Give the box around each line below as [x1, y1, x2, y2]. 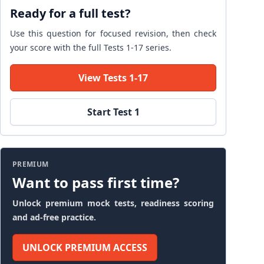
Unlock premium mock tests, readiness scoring [12, 197, 214, 209]
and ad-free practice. [12, 212, 96, 223]
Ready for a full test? [10, 5, 131, 21]
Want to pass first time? [12, 173, 179, 192]
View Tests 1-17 [78, 71, 148, 84]
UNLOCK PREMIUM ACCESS [22, 241, 147, 254]
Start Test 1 [87, 105, 140, 118]
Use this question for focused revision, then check [10, 28, 216, 39]
